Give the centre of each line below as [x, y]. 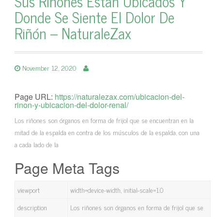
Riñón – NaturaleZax [73, 33]
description [32, 207]
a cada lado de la [37, 144]
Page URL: [35, 97]
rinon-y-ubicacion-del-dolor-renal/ [71, 105]
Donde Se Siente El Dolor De [94, 17]
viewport [29, 190]
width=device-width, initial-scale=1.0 [117, 190]
